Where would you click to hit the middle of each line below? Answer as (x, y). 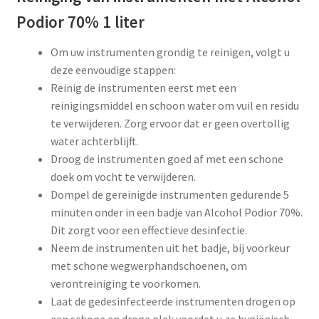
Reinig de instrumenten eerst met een (143, 88)
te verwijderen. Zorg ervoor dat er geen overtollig (170, 124)
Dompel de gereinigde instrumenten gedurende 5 (169, 195)
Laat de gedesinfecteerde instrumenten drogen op (173, 302)
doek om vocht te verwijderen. (123, 177)
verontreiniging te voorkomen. (125, 284)
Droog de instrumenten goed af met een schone (167, 159)
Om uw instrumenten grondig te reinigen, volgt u (170, 52)
